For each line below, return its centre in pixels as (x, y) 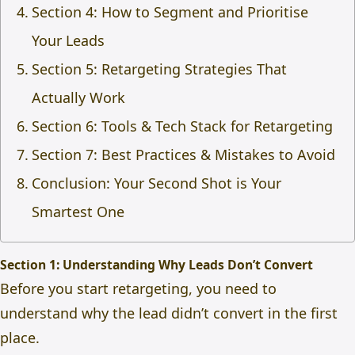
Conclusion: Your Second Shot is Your (156, 183)
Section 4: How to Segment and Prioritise (170, 12)
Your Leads (68, 40)
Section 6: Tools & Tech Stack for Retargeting (182, 126)
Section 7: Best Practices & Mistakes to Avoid (183, 155)
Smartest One (78, 212)
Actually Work (78, 97)
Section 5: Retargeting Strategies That (159, 69)
